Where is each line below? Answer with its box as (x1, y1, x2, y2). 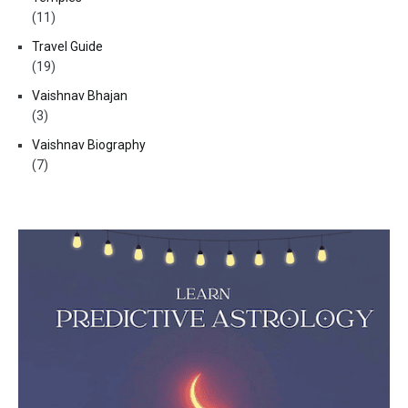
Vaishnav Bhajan (32, 88, 127, 104)
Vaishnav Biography (32, 138, 146, 153)
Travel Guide (32, 39, 103, 55)
